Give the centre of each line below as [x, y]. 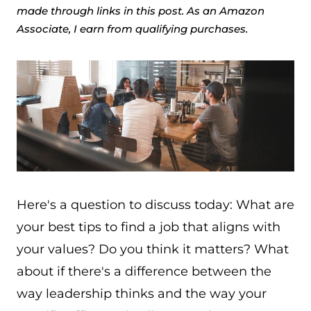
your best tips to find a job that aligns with [149, 227]
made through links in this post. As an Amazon [141, 11]
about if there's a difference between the [144, 271]
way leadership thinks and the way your [142, 294]
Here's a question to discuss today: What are [155, 205]
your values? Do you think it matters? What [153, 249]
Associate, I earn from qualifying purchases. [132, 29]
